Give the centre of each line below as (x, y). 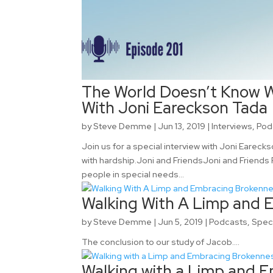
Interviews (232, 126)
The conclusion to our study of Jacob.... (161, 242)
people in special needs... (133, 175)
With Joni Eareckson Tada (175, 108)
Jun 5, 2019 (181, 222)
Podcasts (229, 222)
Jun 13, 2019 (182, 126)
